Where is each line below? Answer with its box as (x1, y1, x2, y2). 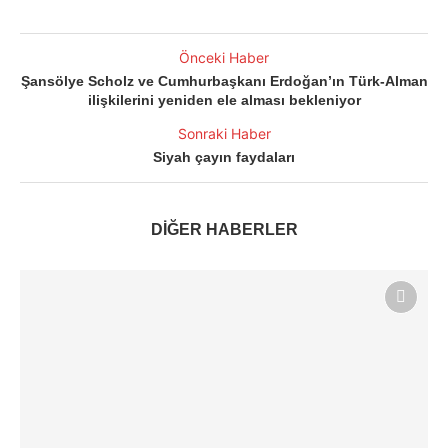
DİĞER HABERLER (150, 220, 298, 238)
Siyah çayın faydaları (153, 148, 295, 165)
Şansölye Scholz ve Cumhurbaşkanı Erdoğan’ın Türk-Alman (20, 72, 428, 89)
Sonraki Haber (177, 124, 271, 142)
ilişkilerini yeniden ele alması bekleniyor (87, 91, 361, 108)
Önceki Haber (179, 48, 269, 66)
